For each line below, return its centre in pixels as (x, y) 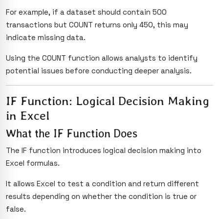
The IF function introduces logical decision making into (104, 150)
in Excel (28, 115)
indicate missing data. (46, 37)
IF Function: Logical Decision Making (108, 100)
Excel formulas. (33, 163)
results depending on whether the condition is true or (101, 196)
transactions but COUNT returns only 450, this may (97, 24)
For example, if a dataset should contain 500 (86, 12)
